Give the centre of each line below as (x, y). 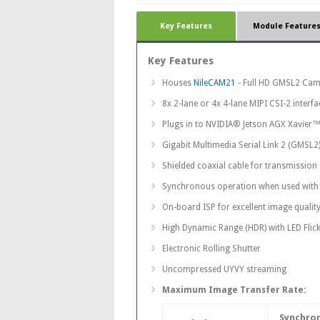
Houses (177, 83)
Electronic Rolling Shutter (211, 249)
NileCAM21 (215, 83)
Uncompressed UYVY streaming (224, 270)
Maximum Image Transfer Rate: (234, 290)
